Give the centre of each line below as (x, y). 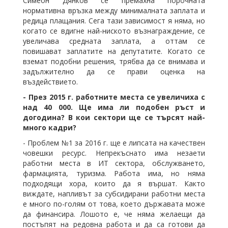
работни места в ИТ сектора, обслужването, (114, 163)
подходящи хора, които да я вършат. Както (114, 183)
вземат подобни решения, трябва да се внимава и (114, 61)
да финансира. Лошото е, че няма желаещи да (114, 214)
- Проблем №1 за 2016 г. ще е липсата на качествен (114, 142)
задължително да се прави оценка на (114, 71)
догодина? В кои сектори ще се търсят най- (114, 117)
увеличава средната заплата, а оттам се (114, 41)
